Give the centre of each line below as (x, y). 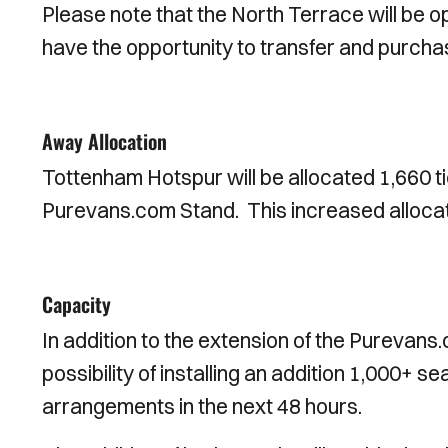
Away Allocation (104, 141)
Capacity (76, 304)
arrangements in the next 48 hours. (202, 406)
